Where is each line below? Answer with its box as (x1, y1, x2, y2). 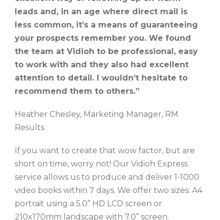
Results (15, 123, 44, 132)
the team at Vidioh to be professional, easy (15, 47, 198, 56)
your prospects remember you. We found (15, 33, 191, 43)
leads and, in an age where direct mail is (15, 7, 188, 16)
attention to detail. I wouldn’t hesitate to (15, 73, 188, 82)
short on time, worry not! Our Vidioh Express (15, 159, 188, 168)
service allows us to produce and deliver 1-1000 (15, 172, 199, 182)
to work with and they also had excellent (15, 60, 189, 69)
